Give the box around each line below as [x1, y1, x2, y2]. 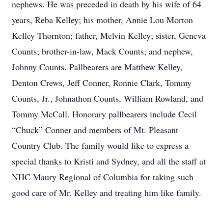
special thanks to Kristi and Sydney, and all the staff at [12, 155, 206, 167]
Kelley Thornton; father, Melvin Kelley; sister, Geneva [12, 29, 206, 41]
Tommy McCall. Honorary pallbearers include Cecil [12, 108, 197, 120]
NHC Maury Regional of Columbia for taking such [12, 171, 193, 183]
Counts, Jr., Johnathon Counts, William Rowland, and [12, 92, 203, 104]
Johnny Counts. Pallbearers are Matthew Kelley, [12, 61, 183, 73]
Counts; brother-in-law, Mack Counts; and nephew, [12, 45, 193, 57]
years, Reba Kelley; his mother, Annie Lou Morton [12, 14, 193, 26]
